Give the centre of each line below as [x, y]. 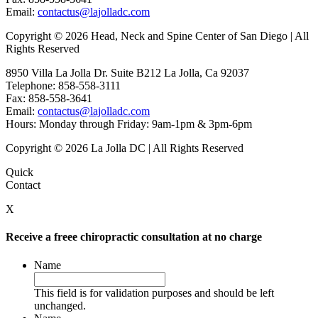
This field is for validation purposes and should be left [154, 292]
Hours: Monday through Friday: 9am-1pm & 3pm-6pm [129, 124]
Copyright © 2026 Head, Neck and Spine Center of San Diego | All [157, 36]
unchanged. [60, 305]
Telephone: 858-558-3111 [63, 86]
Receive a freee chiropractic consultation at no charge [134, 237]
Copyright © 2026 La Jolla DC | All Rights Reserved [125, 148]
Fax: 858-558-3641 [49, 99]
